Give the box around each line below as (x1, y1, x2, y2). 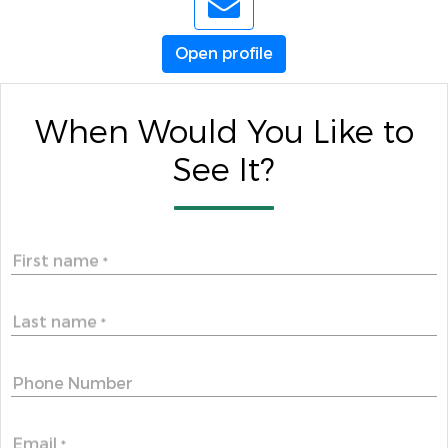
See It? (173, 150, 275, 192)
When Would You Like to (34, 112, 414, 154)
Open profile (175, 43, 273, 64)
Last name (13, 311, 101, 333)
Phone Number (13, 373, 133, 394)
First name (13, 250, 103, 272)
